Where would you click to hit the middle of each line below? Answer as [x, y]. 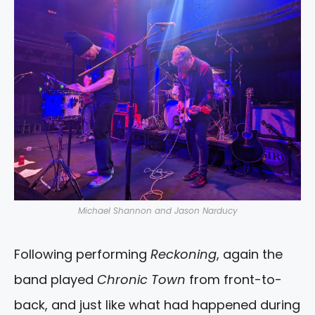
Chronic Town [141, 280]
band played [56, 280]
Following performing [82, 255]
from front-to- [234, 280]
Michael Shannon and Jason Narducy [157, 211]
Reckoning [184, 255]
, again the [250, 255]
